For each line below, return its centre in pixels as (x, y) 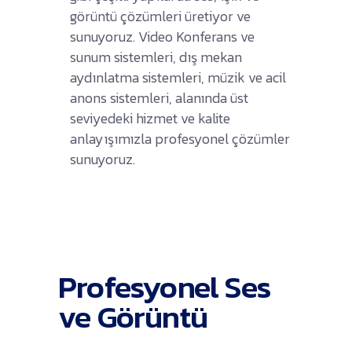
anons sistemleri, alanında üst (159, 97)
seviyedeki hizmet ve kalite (150, 118)
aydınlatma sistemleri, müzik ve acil (178, 77)
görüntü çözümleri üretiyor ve (160, 16)
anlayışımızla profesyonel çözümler (180, 138)
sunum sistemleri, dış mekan (156, 57)
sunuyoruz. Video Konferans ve (162, 36)
